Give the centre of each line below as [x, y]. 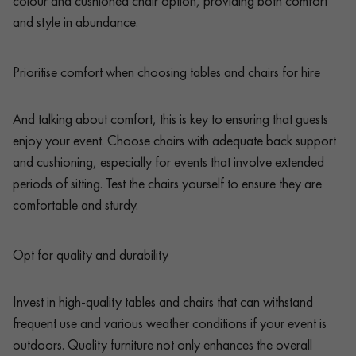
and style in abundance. [75, 21]
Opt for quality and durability [91, 254]
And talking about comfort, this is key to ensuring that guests [170, 118]
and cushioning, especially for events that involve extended [168, 161]
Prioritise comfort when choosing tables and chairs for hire [166, 72]
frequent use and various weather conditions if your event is [170, 323]
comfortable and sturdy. [75, 204]
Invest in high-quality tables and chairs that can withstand [163, 301]
